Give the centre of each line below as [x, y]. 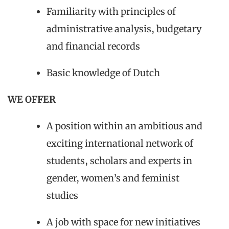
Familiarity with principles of [111, 11]
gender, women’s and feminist [113, 178]
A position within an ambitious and [124, 126]
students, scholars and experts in [119, 161]
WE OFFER [32, 99]
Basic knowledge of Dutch [103, 73]
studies [62, 195]
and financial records [93, 46]
